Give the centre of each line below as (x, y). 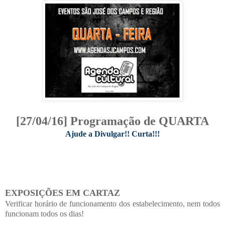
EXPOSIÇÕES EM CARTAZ (63, 193)
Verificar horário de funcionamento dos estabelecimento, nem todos (113, 203)
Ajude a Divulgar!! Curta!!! (113, 134)
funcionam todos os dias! (44, 213)
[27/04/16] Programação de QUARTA (113, 121)
